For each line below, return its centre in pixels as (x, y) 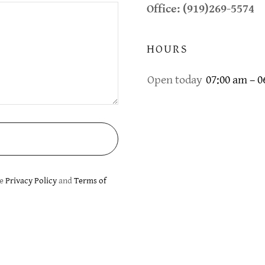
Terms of (90, 180)
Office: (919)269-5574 (201, 9)
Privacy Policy (31, 180)
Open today (175, 80)
